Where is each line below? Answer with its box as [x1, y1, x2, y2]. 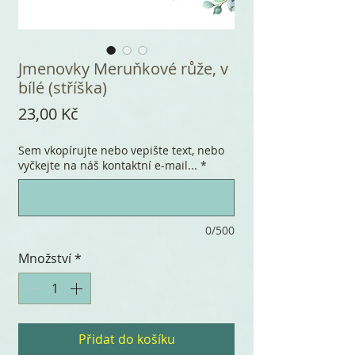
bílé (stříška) [18, 76, 107, 98]
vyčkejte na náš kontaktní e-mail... [18, 157, 197, 173]
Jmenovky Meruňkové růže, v [18, 57, 228, 79]
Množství [18, 249, 71, 267]
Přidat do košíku [78, 330, 175, 348]
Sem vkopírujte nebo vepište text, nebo [18, 142, 224, 158]
